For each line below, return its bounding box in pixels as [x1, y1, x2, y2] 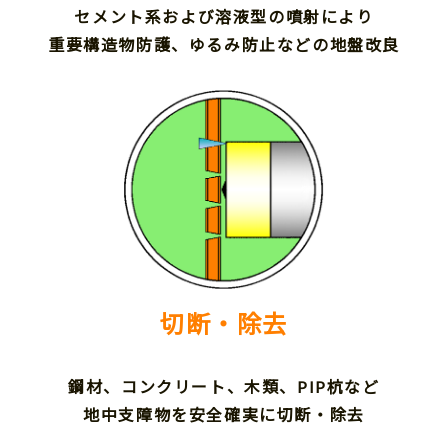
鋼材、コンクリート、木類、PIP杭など [68, 377, 380, 397]
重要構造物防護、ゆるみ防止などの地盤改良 [47, 35, 400, 55]
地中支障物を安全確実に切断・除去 [83, 405, 365, 425]
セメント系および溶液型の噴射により [74, 7, 374, 27]
